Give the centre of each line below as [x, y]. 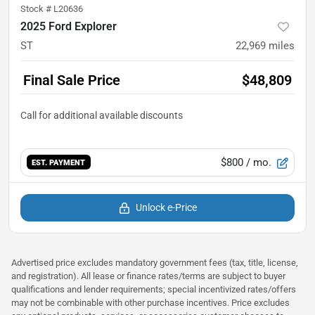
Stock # [37, 8]
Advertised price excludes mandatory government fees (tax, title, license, [155, 262]
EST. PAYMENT [59, 163]
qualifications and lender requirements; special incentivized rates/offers [154, 289]
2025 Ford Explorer [69, 26]
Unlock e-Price [166, 207]
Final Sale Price [72, 80]
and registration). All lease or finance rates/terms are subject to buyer [148, 276]
